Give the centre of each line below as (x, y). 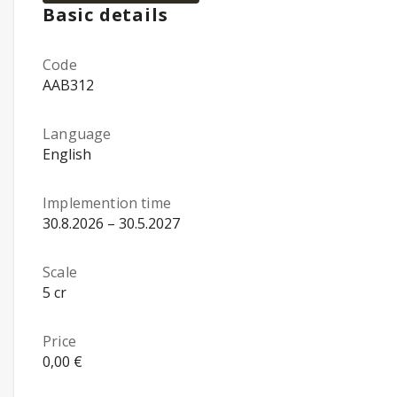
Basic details (105, 15)
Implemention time (107, 203)
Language (77, 134)
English (67, 154)
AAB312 (68, 85)
